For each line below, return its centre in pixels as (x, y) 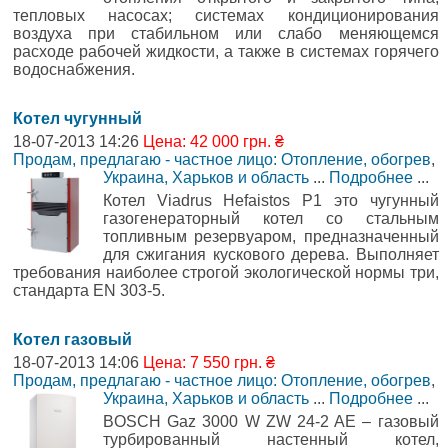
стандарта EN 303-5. (89, 290)
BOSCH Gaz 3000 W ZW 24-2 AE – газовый (271, 421)
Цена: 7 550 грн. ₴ (209, 362)
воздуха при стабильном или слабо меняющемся (226, 33)
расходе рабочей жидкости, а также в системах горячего (226, 51)
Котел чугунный (77, 118)
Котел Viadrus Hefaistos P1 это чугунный (271, 200)
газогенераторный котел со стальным (271, 218)
